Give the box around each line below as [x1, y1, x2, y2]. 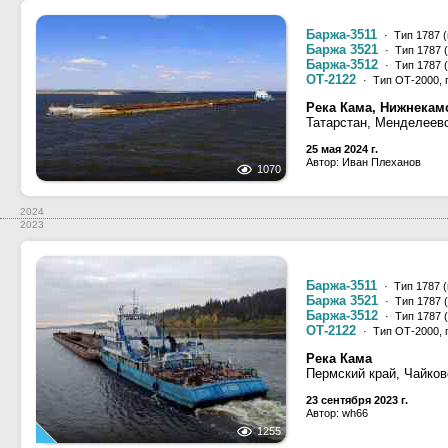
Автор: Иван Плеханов [306, 156, 421, 168]
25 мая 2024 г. [306, 143, 378, 155]
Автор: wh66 [306, 407, 368, 419]
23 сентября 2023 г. [306, 394, 408, 406]
